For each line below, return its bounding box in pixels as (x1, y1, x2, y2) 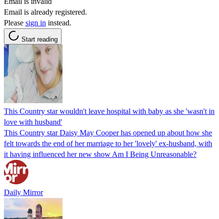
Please (4, 18, 25, 27)
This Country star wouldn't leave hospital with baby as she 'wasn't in (4, 107, 215, 115)
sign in (25, 18, 46, 27)
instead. (46, 18, 71, 27)
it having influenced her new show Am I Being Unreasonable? (4, 150, 197, 158)
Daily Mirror (4, 188, 43, 197)
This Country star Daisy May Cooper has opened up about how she (4, 128, 212, 137)
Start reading (22, 35, 58, 43)
